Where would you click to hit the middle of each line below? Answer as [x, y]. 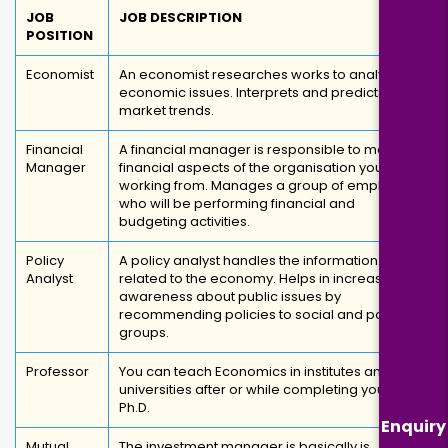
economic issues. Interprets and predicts [252, 92]
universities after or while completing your [254, 389]
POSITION [59, 35]
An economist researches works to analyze [260, 74]
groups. [144, 332]
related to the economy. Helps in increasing [260, 278]
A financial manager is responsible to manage [270, 149]
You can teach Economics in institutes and [254, 371]
